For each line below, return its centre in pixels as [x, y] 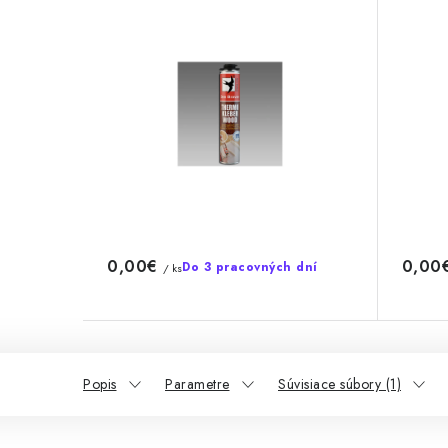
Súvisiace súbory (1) [339, 384]
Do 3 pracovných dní [250, 267]
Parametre [197, 384]
